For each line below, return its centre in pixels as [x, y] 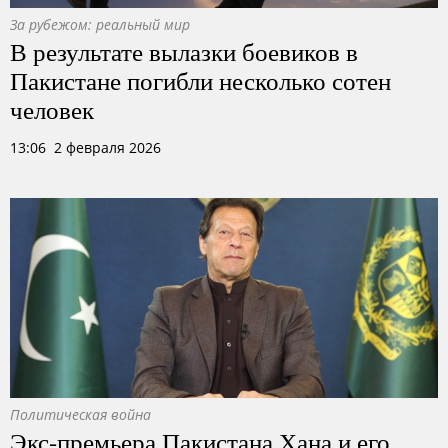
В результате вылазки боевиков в [184, 51]
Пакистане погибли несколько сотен [200, 80]
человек [52, 109]
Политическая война [80, 414]
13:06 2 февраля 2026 [85, 147]
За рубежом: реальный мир [100, 24]
